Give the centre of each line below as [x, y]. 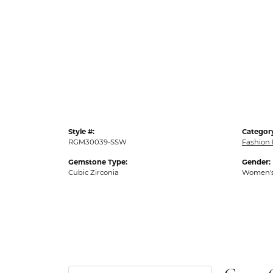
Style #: [81, 132]
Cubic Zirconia [94, 172]
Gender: [256, 162]
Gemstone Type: [98, 162]
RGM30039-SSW [97, 142]
